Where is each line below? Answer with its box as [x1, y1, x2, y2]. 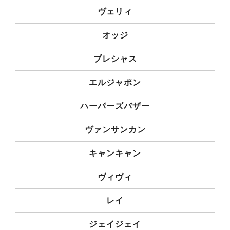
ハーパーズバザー [80, 101, 150, 110]
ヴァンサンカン [84, 125, 146, 134]
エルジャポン [89, 78, 141, 87]
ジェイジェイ [89, 219, 141, 228]
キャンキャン [89, 148, 141, 158]
